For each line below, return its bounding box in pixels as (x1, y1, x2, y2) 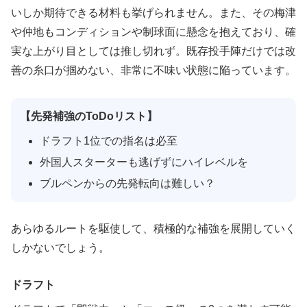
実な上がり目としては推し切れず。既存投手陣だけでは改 (11, 45, 296, 58)
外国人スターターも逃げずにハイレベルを (39, 156, 248, 168)
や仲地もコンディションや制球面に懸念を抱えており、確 (11, 26, 296, 38)
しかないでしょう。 (11, 242, 110, 254)
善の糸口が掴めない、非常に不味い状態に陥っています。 (11, 64, 296, 77)
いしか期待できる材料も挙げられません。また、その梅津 (11, 7, 296, 19)
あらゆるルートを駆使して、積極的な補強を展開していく (11, 223, 296, 235)
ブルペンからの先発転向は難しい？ (39, 177, 215, 189)
